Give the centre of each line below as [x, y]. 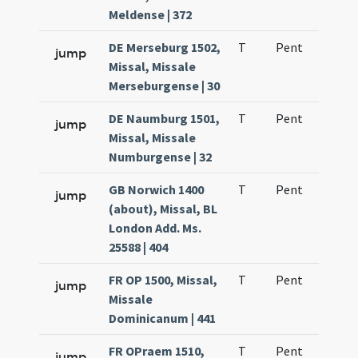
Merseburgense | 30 [165, 86]
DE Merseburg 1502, [165, 47]
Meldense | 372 [151, 14]
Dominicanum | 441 [163, 318]
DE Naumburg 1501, [165, 118]
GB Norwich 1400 [157, 189]
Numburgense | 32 [161, 157]
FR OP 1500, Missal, [163, 280]
